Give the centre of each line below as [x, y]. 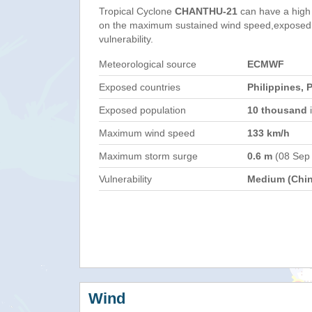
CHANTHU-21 [206, 11]
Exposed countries [140, 87]
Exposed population [142, 110]
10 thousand [277, 110]
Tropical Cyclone [137, 11]
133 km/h [268, 133]
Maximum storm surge [148, 156]
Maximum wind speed [147, 133]
